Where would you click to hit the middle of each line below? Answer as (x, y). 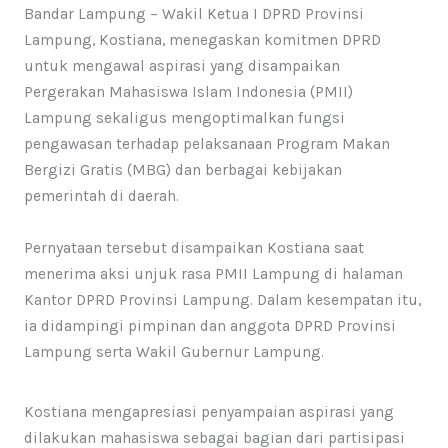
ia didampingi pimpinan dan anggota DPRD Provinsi (209, 325)
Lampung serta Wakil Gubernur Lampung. (173, 351)
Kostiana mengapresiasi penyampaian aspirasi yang (208, 411)
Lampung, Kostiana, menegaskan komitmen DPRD (202, 39)
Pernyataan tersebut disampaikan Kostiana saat (193, 247)
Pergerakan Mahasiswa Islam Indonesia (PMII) (188, 91)
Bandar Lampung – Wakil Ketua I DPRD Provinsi (193, 13)
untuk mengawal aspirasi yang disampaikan (181, 65)
